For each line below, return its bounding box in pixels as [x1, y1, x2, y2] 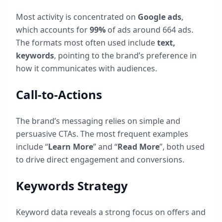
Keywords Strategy [16, 177, 128, 194]
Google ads [138, 11, 181, 22]
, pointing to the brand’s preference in [54, 50, 197, 61]
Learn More [48, 141, 93, 152]
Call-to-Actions [16, 86, 102, 103]
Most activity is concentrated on [16, 11, 138, 22]
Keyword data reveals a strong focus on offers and [16, 207, 206, 218]
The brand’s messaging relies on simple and [16, 115, 180, 126]
